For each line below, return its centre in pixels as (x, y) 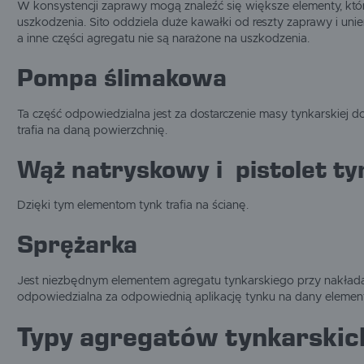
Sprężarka (78, 245)
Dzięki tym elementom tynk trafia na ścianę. (133, 206)
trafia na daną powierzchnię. (93, 130)
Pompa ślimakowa (122, 78)
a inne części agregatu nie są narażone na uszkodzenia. (164, 39)
